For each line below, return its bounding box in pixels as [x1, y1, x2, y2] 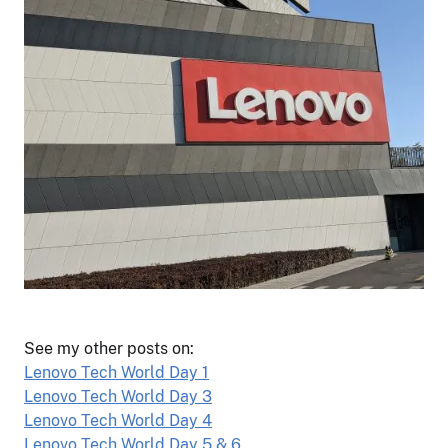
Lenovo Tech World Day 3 [24, 387, 212, 406]
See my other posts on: [24, 339, 194, 358]
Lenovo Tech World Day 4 [24, 411, 212, 430]
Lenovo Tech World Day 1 [24, 363, 209, 382]
